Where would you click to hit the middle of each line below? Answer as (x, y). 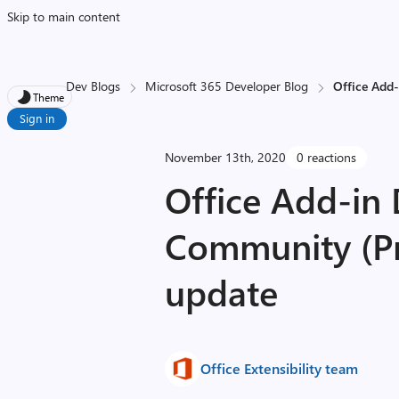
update (222, 292)
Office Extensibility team (280, 368)
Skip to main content (64, 16)
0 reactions (327, 157)
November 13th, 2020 (226, 157)
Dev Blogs (94, 86)
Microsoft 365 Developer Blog (227, 86)
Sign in (37, 118)
